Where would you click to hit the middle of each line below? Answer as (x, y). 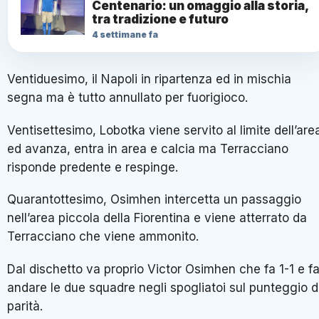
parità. (25, 306)
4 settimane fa (125, 35)
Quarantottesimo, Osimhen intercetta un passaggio (154, 200)
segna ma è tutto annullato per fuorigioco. (127, 98)
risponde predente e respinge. (93, 167)
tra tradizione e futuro (160, 20)
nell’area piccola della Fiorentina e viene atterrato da (157, 218)
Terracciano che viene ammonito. (103, 237)
